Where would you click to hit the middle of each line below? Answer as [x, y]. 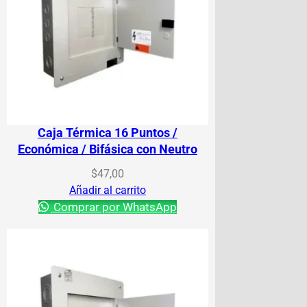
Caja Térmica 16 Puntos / [107, 132]
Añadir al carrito [107, 190]
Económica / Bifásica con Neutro [107, 149]
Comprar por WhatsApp [113, 207]
